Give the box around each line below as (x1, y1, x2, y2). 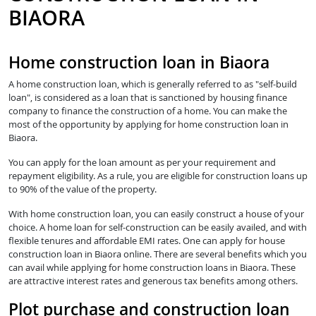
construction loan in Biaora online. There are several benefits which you (8, 248, 307, 261)
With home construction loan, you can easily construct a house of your (8, 207, 304, 221)
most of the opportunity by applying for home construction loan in (8, 118, 288, 131)
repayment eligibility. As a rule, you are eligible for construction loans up (8, 169, 308, 183)
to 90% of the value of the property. (8, 183, 157, 196)
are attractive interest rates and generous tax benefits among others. (8, 274, 298, 288)
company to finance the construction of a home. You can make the (8, 104, 287, 118)
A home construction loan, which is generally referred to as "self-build (8, 78, 297, 91)
